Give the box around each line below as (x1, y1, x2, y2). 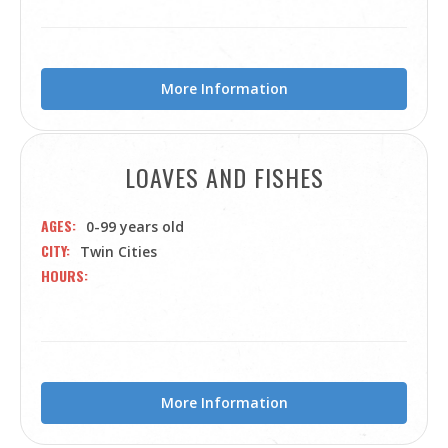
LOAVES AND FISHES (124, 159, 324, 195)
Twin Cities (80, 242, 157, 261)
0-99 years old (86, 217, 184, 236)
